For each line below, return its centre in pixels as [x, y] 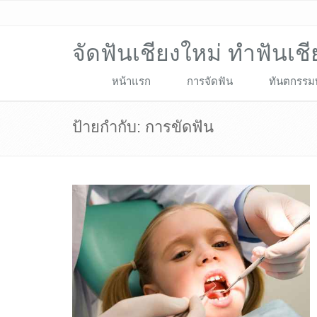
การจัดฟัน [210, 81]
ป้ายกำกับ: [109, 127]
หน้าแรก [131, 81]
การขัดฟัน [179, 127]
